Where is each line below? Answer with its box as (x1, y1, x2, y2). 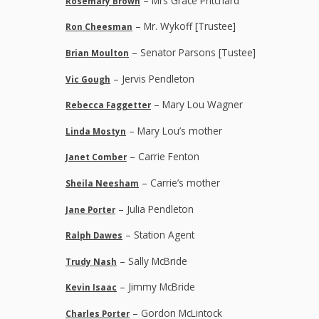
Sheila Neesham (66, 178, 139, 189)
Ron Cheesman (66, 21, 132, 33)
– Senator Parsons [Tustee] (129, 46, 256, 60)
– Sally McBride (117, 253, 187, 268)
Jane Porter (66, 204, 115, 215)
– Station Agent (122, 228, 194, 242)
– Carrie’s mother (139, 176, 220, 189)
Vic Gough (66, 73, 110, 85)
